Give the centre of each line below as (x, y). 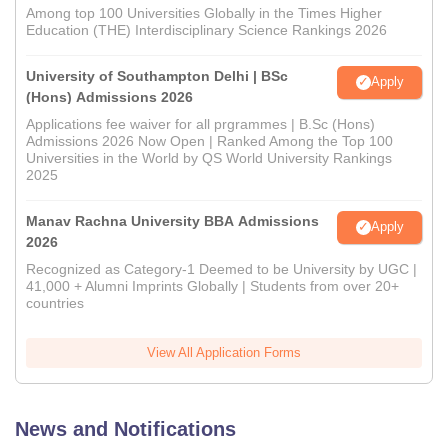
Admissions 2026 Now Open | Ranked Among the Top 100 (209, 140)
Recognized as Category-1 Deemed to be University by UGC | (221, 268)
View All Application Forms (224, 352)
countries (55, 302)
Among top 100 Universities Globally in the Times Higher (204, 12)
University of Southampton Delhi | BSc (157, 75)
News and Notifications (125, 428)
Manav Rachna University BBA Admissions (172, 220)
